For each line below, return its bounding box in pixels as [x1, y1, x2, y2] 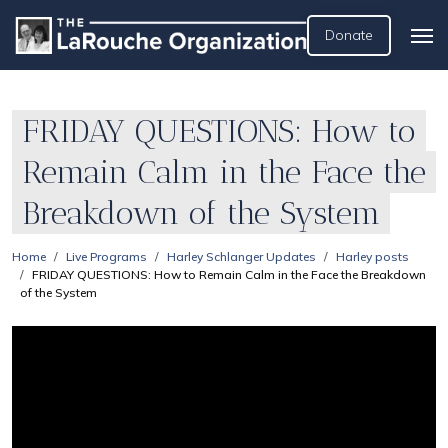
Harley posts [336, 249, 409, 264]
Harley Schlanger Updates [167, 249, 316, 264]
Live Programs [66, 249, 147, 264]
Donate [325, 26, 373, 44]
